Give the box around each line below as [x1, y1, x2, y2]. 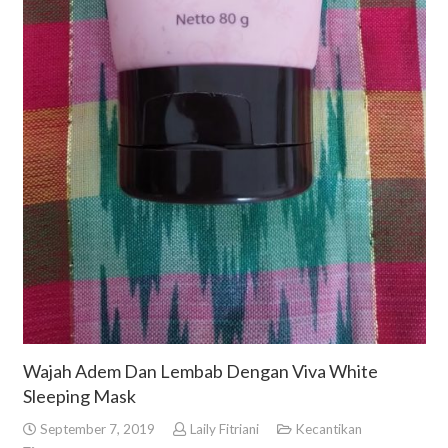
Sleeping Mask [22, 385, 136, 408]
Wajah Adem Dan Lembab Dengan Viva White [22, 360, 378, 383]
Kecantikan [294, 420, 362, 437]
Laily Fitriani [189, 420, 259, 437]
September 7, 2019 [36, 420, 155, 437]
